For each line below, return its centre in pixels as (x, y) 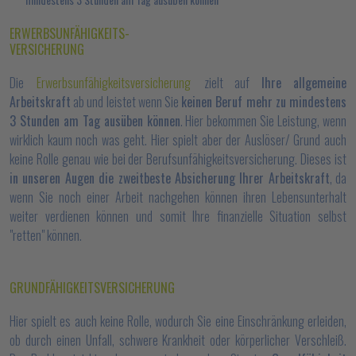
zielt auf (227, 83)
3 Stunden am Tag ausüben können (95, 121)
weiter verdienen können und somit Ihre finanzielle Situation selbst (178, 216)
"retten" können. (46, 235)
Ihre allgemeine (304, 83)
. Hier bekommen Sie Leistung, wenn (263, 121)
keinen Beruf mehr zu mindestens (264, 102)
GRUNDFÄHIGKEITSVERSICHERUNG (92, 288)
